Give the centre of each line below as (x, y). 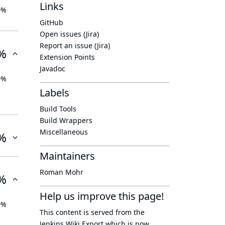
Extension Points (67, 57)
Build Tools (58, 109)
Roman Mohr (62, 172)
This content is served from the (92, 212)
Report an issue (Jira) (75, 45)
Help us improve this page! (102, 196)
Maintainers (67, 156)
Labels (54, 93)
